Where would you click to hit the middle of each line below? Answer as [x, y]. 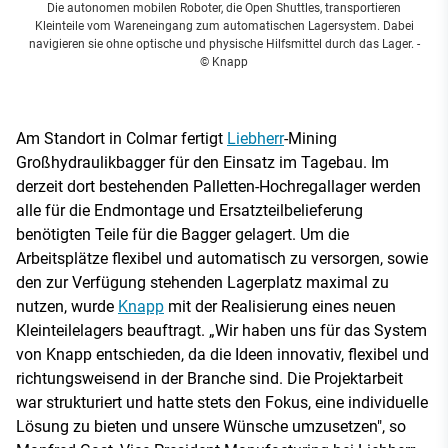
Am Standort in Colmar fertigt [121, 138]
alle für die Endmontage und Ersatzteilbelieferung [189, 210]
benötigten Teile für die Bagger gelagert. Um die [182, 234]
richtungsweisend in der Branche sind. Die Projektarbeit [209, 378]
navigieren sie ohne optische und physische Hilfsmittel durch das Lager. [221, 43]
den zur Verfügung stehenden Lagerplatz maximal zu [202, 282]
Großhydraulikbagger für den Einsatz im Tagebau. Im [202, 162]
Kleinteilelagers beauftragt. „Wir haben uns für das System [221, 330]
